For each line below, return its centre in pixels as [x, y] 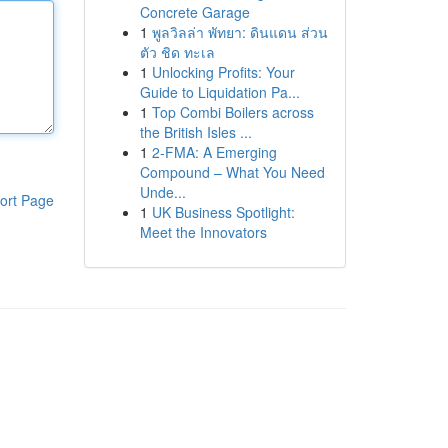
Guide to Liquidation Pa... [219, 92]
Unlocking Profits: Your [223, 72]
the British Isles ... [195, 132]
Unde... [162, 192]
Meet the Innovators [203, 232]
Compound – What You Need [232, 172]
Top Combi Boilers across [232, 112]
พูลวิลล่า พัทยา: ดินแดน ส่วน [239, 32]
